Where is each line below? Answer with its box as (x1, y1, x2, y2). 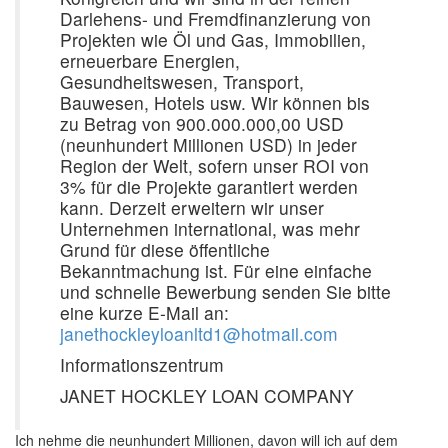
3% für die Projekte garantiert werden (60, 174, 358, 200)
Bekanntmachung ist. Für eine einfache (60, 258, 372, 284)
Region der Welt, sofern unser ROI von (60, 153, 369, 179)
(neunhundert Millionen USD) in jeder (60, 132, 357, 158)
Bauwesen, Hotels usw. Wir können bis (60, 90, 370, 116)
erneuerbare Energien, (60, 48, 240, 74)
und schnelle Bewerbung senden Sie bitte (60, 279, 391, 305)
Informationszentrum (60, 352, 224, 378)
